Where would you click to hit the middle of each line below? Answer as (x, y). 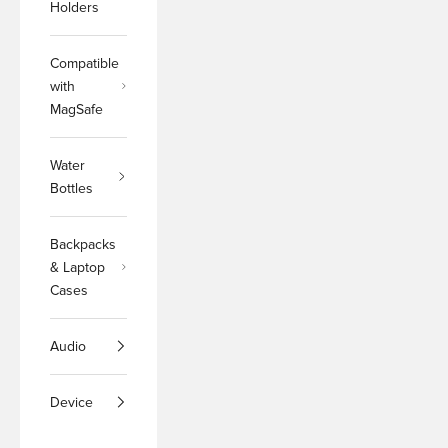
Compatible (84, 63)
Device (71, 402)
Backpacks (83, 244)
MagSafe (76, 109)
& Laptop (77, 267)
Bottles (71, 188)
